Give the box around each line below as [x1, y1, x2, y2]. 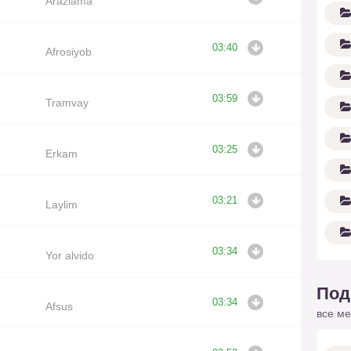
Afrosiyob [45, 45, 92, 58]
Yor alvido [45, 248, 94, 262]
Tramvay [45, 96, 89, 109]
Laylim [45, 197, 78, 211]
